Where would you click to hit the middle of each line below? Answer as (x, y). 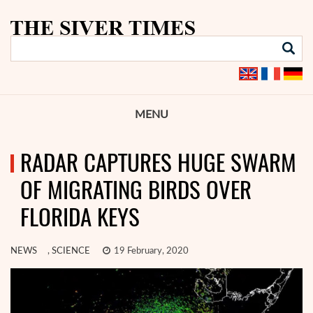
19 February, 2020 (150, 251)
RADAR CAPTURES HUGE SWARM (158, 162)
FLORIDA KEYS (80, 217)
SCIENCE (71, 251)
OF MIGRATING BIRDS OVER (136, 190)
